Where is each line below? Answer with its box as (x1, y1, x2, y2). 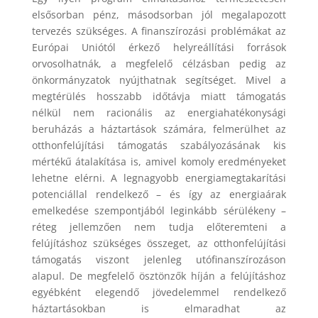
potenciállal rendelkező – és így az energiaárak (31, 187, 287, 201)
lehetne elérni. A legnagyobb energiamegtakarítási (31, 170, 287, 185)
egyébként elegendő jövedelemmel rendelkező (31, 285, 287, 299)
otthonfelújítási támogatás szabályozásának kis (31, 138, 287, 152)
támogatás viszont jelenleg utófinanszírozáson (31, 252, 287, 266)
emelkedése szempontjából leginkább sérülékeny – (31, 203, 287, 217)
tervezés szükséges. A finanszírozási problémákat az (31, 23, 287, 38)
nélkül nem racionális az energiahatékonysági (31, 105, 287, 119)
